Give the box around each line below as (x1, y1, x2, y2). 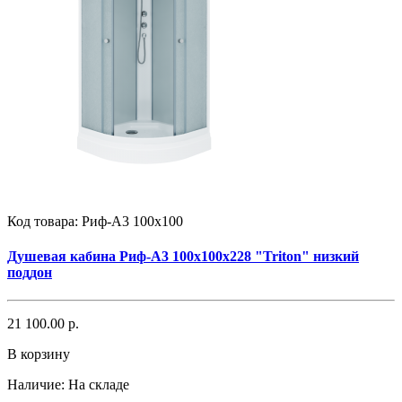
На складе (68, 377, 129, 393)
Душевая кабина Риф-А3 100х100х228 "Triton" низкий (7, 248, 359, 264)
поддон (7, 264, 52, 280)
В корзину (7, 346, 70, 363)
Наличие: (7, 377, 65, 393)
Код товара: (7, 213, 82, 229)
